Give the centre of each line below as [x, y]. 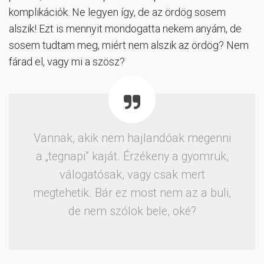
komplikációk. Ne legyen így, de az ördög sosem [117, 12]
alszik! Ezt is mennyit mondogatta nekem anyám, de [125, 29]
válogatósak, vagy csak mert [132, 175]
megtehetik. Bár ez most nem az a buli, [132, 193]
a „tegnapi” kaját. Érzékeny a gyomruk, [132, 157]
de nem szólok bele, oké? [132, 212]
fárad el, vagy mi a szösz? [67, 62]
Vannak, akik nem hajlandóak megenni [132, 138]
